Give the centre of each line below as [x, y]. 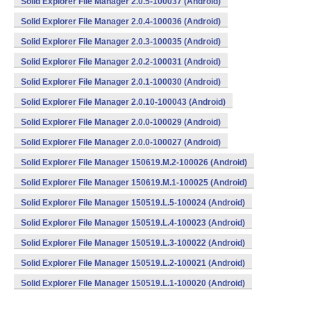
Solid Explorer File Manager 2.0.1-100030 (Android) [121, 82]
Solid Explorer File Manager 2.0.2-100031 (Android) [121, 62]
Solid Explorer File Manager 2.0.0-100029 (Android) [121, 122]
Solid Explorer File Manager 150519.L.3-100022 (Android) [133, 243]
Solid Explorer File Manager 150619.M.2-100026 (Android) [134, 162]
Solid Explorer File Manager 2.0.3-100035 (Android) [121, 42]
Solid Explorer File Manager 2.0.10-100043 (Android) [123, 102]
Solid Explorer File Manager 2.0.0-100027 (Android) [121, 142]
